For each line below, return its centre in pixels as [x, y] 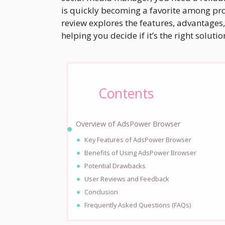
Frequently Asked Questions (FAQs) [138, 205]
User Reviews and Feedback [127, 179]
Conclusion [101, 192]
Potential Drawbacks [115, 166]
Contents [126, 94]
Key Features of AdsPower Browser [138, 140]
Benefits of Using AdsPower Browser [141, 153]
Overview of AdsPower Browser [128, 124]
